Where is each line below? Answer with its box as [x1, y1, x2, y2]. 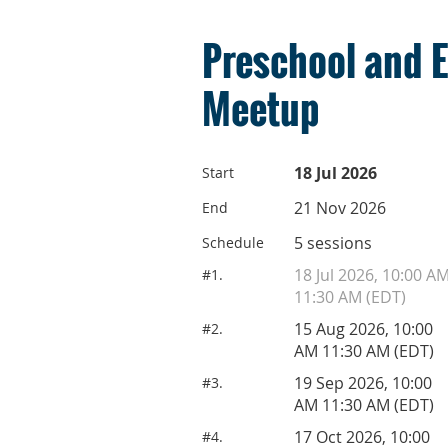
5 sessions [294, 231, 372, 254]
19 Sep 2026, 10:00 [294, 371, 432, 394]
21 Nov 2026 [294, 196, 386, 219]
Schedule [202, 232, 264, 252]
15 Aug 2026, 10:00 [294, 317, 433, 340]
